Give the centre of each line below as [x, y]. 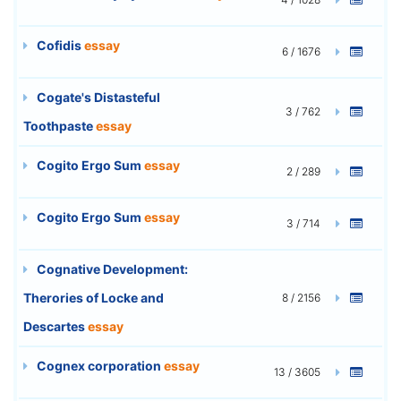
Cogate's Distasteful [97, 97]
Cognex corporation [99, 365]
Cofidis [59, 45]
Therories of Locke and [94, 297]
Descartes [55, 326]
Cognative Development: [111, 269]
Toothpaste [60, 125]
